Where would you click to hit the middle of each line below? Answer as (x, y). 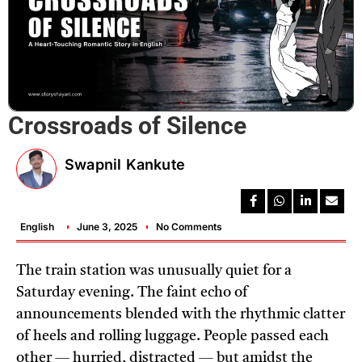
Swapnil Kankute (125, 165)
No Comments (189, 227)
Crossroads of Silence (127, 126)
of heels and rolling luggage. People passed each (173, 337)
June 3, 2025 (107, 227)
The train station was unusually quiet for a (154, 271)
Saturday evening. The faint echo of (132, 293)
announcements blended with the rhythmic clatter (181, 315)
